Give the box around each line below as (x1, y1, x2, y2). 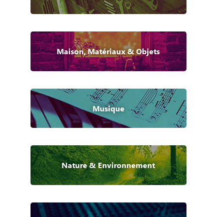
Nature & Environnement (62, 160, 155, 170)
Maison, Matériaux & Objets (57, 46, 160, 56)
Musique (92, 103, 124, 113)
